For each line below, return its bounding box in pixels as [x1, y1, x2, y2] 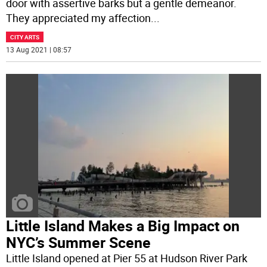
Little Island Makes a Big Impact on [6, 215, 240, 235]
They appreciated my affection [6, 11, 151, 26]
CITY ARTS [10, 33, 40, 42]
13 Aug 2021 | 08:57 [6, 45, 72, 55]
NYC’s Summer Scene [6, 232, 151, 252]
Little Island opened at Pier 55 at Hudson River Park [6, 250, 248, 265]
